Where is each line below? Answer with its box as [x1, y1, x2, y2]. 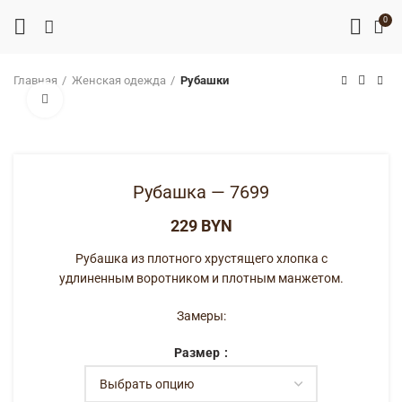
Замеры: [176, 309, 226, 323]
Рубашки [180, 74, 229, 87]
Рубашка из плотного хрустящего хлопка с [74, 251, 328, 266]
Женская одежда [72, 74, 166, 87]
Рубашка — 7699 [133, 181, 269, 203]
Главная [13, 74, 57, 87]
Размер [174, 345, 223, 361]
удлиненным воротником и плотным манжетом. [58, 271, 344, 285]
